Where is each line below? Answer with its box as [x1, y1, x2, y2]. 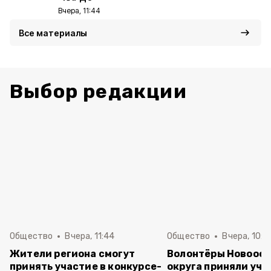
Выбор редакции [10, 80, 187, 103]
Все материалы [19, 28, 87, 38]
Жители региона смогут [10, 248, 135, 260]
